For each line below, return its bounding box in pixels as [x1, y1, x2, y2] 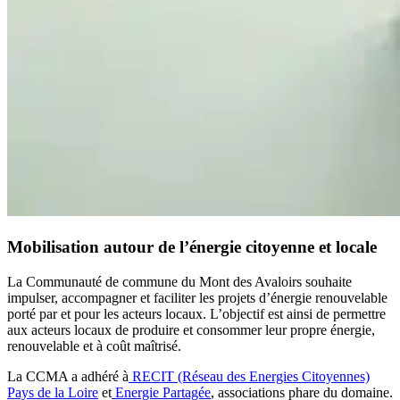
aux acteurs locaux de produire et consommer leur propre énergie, [7, 321, 375, 337]
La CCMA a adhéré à [7, 368, 129, 384]
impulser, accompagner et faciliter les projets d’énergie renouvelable [7, 289, 387, 305]
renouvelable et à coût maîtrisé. [7, 337, 181, 354]
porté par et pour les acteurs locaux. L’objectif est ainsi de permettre [7, 305, 386, 321]
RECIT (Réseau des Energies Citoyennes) [132, 368, 370, 384]
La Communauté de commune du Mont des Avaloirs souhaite [7, 273, 352, 289]
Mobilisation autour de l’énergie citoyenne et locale [7, 237, 377, 256]
